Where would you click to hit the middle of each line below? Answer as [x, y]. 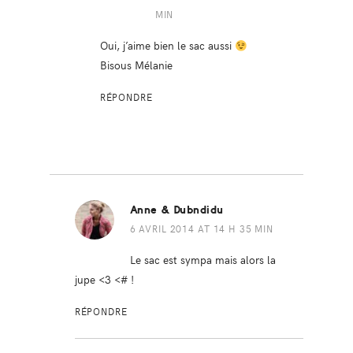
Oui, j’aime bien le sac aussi [167, 45]
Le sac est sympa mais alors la [203, 260]
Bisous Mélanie [136, 65]
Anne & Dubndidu [176, 210]
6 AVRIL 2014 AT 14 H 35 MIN [202, 229]
